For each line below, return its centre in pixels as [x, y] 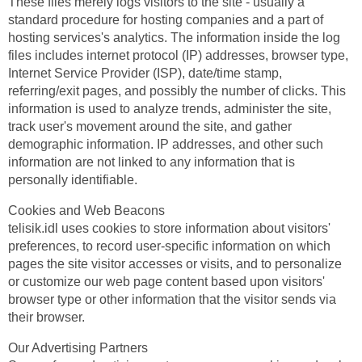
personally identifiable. [73, 180]
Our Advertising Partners [78, 348]
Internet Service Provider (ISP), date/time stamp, [145, 73]
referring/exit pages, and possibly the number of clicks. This [177, 91]
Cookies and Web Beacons [86, 210]
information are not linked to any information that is [152, 162]
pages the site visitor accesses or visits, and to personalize [175, 264]
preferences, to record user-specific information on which [169, 246]
